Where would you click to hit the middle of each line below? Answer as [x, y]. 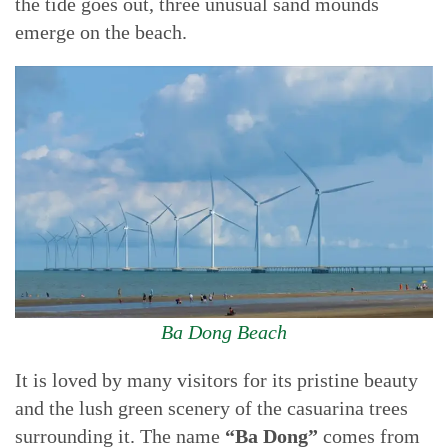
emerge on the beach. [101, 32]
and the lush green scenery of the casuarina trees [211, 408]
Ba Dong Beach [224, 332]
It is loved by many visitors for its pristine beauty [216, 380]
